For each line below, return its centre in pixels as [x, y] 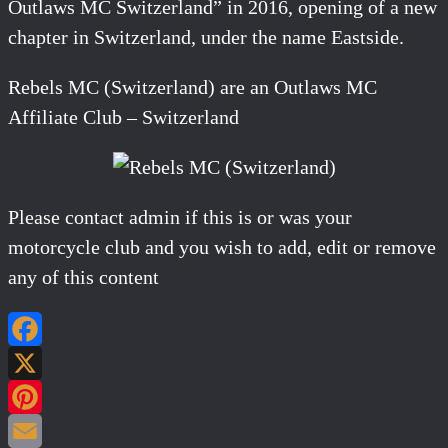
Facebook [263, 362]
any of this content [83, 276]
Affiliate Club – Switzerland [123, 116]
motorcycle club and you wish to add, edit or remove [222, 246]
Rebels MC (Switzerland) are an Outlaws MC [192, 86]
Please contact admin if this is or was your [180, 216]
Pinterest [260, 430]
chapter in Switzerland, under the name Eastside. [206, 36]
